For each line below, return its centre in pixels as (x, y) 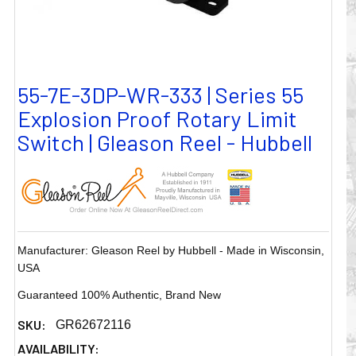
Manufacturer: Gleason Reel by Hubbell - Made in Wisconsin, (171, 251)
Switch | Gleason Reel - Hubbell (165, 143)
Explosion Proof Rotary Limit (158, 119)
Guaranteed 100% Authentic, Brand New (120, 295)
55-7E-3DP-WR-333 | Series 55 (161, 95)
